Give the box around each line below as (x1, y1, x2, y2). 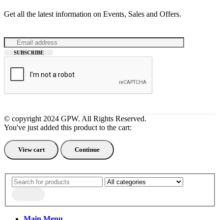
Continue (74, 145, 100, 153)
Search (11, 176, 32, 185)
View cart (18, 145, 45, 153)
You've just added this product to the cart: (4, 123, 132, 132)
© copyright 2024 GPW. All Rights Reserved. (4, 114, 146, 123)
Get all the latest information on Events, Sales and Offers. (4, 10, 181, 19)
